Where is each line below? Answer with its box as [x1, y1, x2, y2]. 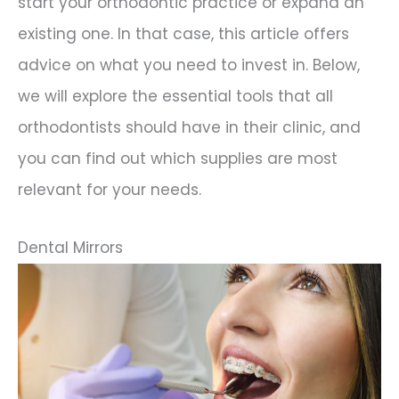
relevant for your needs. [18, 179, 201, 201]
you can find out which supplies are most [18, 148, 338, 170]
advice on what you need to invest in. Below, [18, 54, 360, 77]
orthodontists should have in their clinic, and [18, 117, 361, 139]
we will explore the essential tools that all [18, 85, 333, 108]
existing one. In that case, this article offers [18, 23, 349, 45]
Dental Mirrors [18, 236, 123, 258]
